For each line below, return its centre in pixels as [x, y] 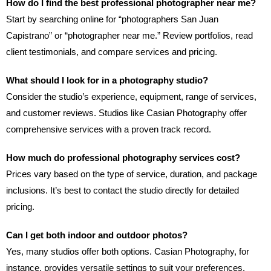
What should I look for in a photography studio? [107, 80]
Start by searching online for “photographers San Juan [112, 19]
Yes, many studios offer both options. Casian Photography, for [128, 252]
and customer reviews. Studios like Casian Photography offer [126, 113]
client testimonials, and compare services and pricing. [112, 52]
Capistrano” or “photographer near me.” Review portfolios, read [129, 36]
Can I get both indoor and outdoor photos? [97, 235]
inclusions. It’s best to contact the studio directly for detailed [122, 191]
